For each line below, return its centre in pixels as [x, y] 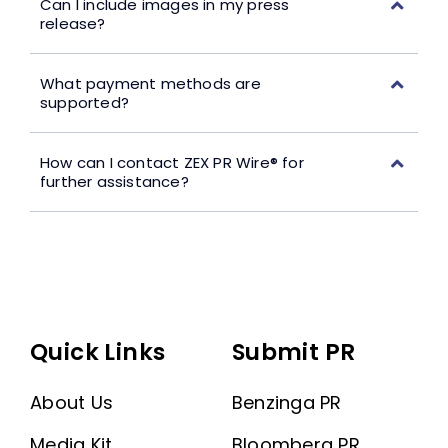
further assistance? [114, 181]
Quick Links [97, 351]
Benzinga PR [286, 402]
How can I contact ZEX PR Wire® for [171, 162]
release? [72, 23]
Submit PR [293, 351]
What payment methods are [150, 83]
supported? [84, 102]
